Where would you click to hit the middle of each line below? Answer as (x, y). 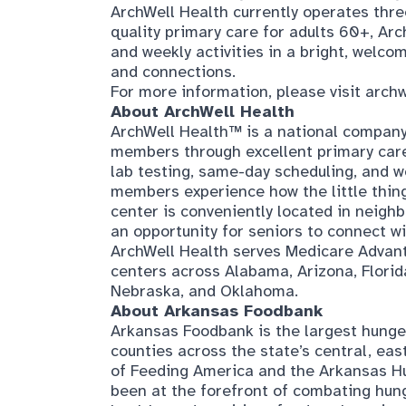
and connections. (173, 72)
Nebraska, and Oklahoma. (204, 291)
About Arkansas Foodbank (216, 311)
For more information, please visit (237, 92)
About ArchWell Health (202, 112)
